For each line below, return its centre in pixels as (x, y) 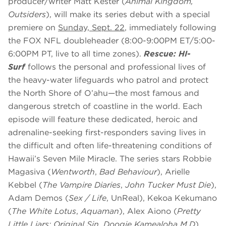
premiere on (33, 28)
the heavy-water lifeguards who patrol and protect (108, 80)
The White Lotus (44, 211)
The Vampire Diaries (81, 185)
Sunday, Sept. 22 (91, 28)
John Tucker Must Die (168, 185)
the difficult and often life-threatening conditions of (110, 146)
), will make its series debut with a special (128, 15)
